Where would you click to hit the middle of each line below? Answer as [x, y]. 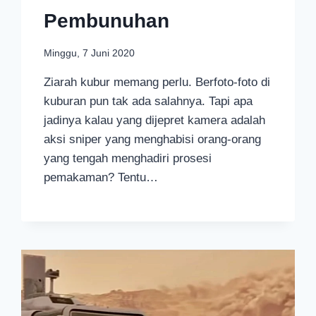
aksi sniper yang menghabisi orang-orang [153, 139]
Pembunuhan [107, 20]
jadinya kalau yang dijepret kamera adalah [155, 120]
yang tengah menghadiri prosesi [128, 158]
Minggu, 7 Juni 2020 [90, 53]
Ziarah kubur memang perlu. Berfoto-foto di [157, 82]
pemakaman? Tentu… [101, 177]
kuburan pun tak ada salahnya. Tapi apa [148, 101]
